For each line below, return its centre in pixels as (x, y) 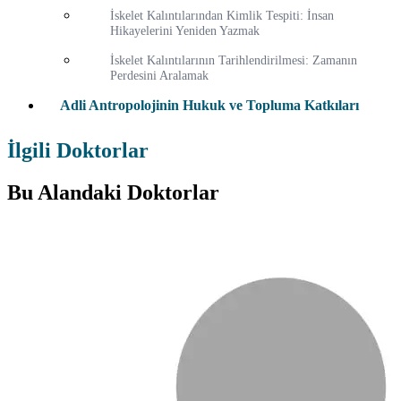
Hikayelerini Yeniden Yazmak (185, 31)
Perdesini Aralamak (159, 76)
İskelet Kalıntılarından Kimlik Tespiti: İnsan (222, 16)
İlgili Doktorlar (78, 151)
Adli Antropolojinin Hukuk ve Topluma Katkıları (209, 106)
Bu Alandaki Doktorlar (113, 193)
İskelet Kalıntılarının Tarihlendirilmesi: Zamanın (234, 60)
